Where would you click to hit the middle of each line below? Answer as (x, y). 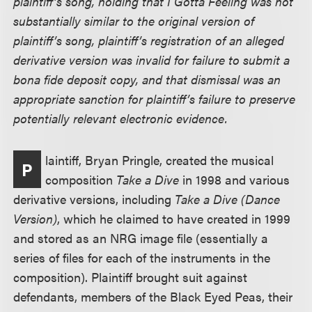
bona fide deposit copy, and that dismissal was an (147, 79)
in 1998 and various (235, 179)
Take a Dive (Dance (228, 199)
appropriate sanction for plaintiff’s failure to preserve (155, 99)
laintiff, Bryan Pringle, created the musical (160, 160)
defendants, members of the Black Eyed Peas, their (153, 296)
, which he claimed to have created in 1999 (174, 218)
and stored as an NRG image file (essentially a (141, 238)
